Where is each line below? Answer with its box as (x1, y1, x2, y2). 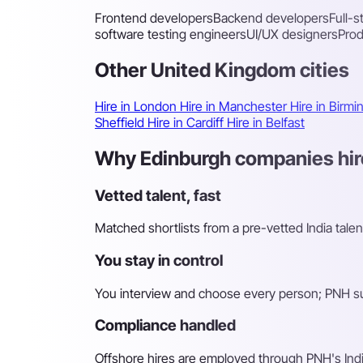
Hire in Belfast (227, 113, 305, 130)
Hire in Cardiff (147, 113, 227, 130)
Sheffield (95, 113, 147, 130)
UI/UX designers (246, 25, 338, 42)
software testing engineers (95, 25, 246, 42)
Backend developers (213, 9, 329, 26)
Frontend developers (95, 9, 213, 26)
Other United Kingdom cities (95, 58, 349, 82)
